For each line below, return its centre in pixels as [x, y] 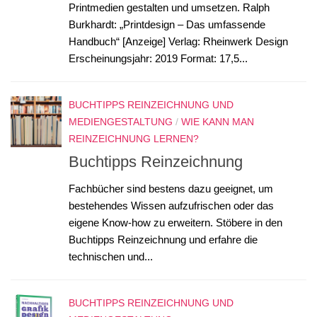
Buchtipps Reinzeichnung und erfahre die [163, 240]
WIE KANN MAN [218, 122]
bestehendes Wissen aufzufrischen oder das [171, 206]
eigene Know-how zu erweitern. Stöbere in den [175, 223]
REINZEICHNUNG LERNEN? [134, 139]
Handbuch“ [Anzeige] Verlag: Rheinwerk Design [178, 42]
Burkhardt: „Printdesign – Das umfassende [167, 25]
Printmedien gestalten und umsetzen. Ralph [169, 8]
